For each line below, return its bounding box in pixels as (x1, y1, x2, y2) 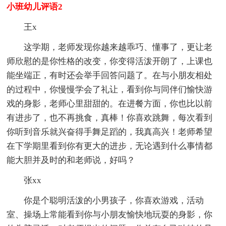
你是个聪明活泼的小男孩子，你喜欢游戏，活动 (24, 195, 204, 205)
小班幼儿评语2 (7, 2, 63, 12)
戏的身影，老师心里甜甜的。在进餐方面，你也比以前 (7, 98, 213, 108)
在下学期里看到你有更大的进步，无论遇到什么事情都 (7, 141, 213, 151)
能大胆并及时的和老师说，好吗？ (7, 155, 136, 165)
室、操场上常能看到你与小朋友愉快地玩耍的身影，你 (7, 209, 213, 219)
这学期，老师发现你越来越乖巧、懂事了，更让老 (24, 42, 213, 52)
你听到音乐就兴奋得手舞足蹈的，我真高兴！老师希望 (7, 127, 213, 137)
